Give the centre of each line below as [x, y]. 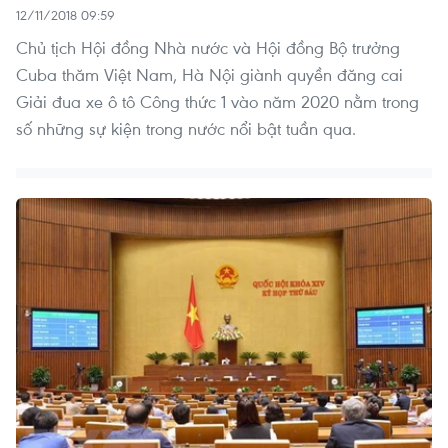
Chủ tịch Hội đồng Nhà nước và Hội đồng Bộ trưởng [208, 48]
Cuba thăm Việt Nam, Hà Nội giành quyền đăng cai [209, 75]
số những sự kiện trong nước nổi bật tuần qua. [186, 129]
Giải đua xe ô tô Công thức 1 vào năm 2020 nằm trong [217, 102]
